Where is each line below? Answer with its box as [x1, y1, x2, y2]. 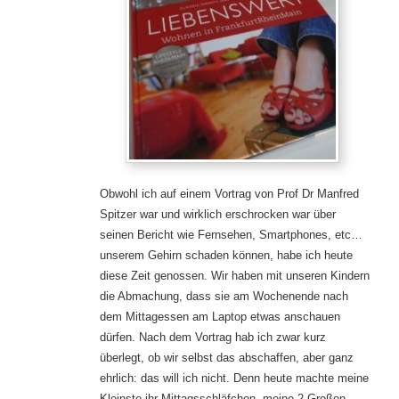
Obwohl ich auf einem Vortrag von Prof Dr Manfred [99, 186, 359, 200]
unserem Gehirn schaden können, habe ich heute [99, 248, 353, 262]
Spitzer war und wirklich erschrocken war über [99, 207, 336, 221]
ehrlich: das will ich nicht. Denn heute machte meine [99, 370, 369, 385]
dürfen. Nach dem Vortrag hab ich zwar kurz [99, 330, 326, 344]
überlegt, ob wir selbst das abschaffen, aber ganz [99, 350, 354, 364]
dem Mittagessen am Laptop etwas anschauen [99, 309, 340, 323]
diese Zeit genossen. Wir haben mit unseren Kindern [99, 268, 370, 282]
